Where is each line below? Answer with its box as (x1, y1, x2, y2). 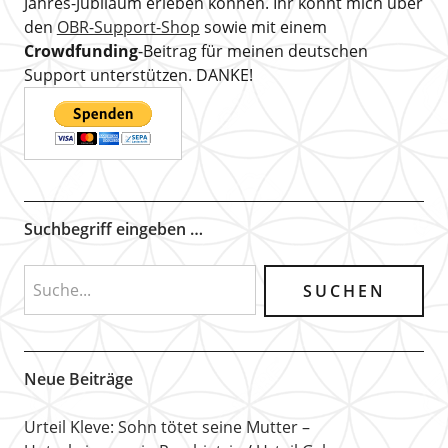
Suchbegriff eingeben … (23, 217, 203, 240)
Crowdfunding (23, 39, 138, 62)
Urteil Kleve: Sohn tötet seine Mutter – (23, 415, 310, 438)
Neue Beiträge (23, 367, 133, 390)
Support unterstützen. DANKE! (23, 63, 253, 86)
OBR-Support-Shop (56, 15, 200, 38)
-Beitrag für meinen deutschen (137, 39, 368, 62)
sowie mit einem (199, 15, 327, 38)
